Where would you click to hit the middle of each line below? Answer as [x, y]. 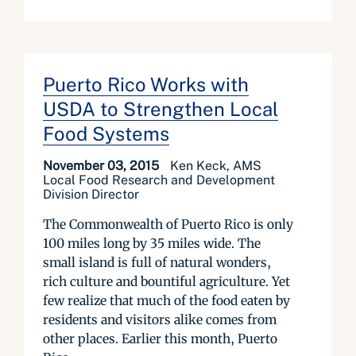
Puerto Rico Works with [146, 84]
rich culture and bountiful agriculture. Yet [166, 281]
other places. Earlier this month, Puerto [160, 339]
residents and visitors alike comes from [160, 319]
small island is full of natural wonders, [157, 262]
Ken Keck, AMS [216, 166]
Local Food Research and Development [159, 180]
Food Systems [106, 133]
